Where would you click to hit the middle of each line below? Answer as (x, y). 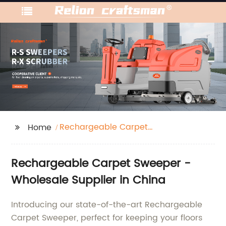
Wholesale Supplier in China (89, 180)
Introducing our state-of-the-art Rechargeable (107, 205)
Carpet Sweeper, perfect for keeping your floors (107, 218)
